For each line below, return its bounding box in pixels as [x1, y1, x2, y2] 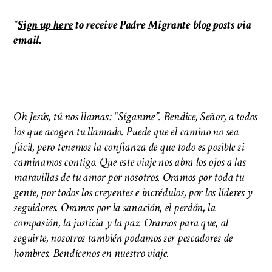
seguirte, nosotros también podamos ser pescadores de [13, 229, 233, 246]
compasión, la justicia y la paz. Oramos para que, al [13, 214, 228, 231]
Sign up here [18, 16, 73, 33]
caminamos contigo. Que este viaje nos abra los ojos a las [13, 154, 246, 170]
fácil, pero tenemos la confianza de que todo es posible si [13, 138, 244, 155]
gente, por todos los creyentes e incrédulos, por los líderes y [13, 184, 253, 200]
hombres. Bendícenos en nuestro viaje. [13, 245, 169, 261]
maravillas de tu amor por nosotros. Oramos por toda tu [13, 169, 244, 185]
